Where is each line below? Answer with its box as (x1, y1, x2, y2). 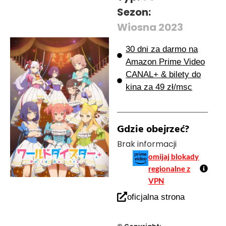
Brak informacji (117, 138, 177, 150)
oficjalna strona (127, 192, 185, 202)
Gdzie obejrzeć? (117, 121, 189, 140)
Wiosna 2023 (117, 20, 183, 34)
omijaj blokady (148, 151, 199, 161)
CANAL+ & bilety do (126, 69, 201, 79)
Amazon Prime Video (126, 56, 205, 67)
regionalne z (148, 163, 191, 173)
